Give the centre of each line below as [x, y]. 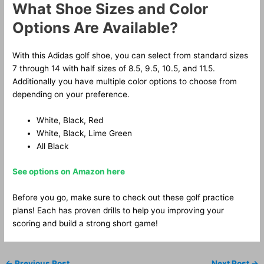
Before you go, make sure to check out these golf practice [123, 197]
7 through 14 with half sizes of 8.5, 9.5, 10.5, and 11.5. [114, 69]
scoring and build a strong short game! [85, 223]
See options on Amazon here [69, 171]
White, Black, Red [70, 121]
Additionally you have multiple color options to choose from [125, 82]
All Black [53, 146]
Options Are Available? [95, 28]
